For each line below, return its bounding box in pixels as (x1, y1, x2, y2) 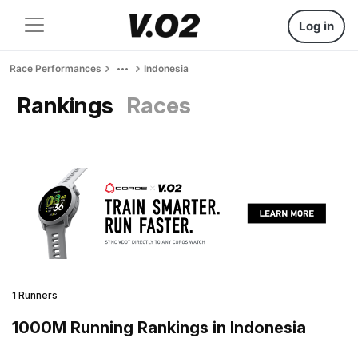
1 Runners (12, 288, 58, 301)
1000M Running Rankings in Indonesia (12, 317, 306, 337)
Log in (299, 18, 334, 34)
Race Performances (10, 62, 101, 74)
